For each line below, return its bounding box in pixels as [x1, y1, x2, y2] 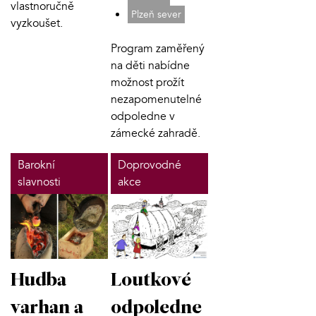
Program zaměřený [110, 41, 205, 57]
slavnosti [18, 174, 61, 190]
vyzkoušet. [11, 16, 63, 32]
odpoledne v [110, 109, 175, 125]
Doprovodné [117, 157, 181, 174]
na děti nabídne [110, 58, 190, 74]
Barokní [18, 157, 55, 174]
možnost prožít [110, 75, 184, 91]
